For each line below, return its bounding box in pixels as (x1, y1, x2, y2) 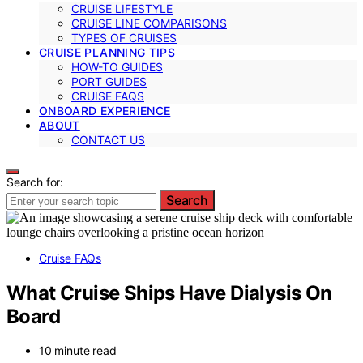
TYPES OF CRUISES (71, 30, 177, 45)
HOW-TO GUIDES (71, 59, 163, 74)
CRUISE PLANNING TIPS (39, 45, 175, 59)
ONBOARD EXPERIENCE (39, 103, 171, 117)
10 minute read (39, 344, 117, 358)
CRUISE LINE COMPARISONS (71, 15, 227, 30)
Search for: (6, 174, 64, 189)
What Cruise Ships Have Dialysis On (6, 280, 332, 305)
